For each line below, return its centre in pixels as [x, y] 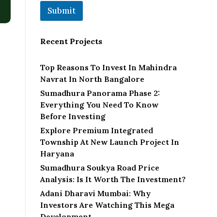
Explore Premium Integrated [97, 131]
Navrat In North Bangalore [92, 79]
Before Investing [73, 116]
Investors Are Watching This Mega [107, 205]
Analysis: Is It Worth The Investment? [113, 179]
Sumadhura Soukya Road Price [100, 168]
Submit [62, 11]
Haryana [57, 154]
